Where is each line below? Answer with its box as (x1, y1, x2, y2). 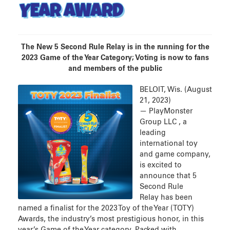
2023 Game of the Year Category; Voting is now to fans (21, 54, 209, 62)
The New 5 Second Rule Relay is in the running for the (21, 43, 209, 51)
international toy (140, 140, 198, 147)
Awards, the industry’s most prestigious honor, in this (18, 215, 204, 223)
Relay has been (140, 194, 193, 201)
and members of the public (68, 65, 162, 72)
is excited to (140, 161, 182, 169)
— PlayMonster (140, 107, 193, 115)
